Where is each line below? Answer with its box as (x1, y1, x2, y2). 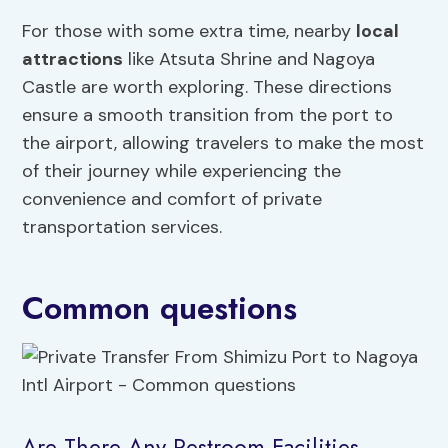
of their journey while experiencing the (22, 159, 342, 184)
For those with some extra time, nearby (22, 19, 357, 44)
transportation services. (22, 215, 223, 240)
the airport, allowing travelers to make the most (22, 131, 425, 156)
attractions (22, 47, 124, 72)
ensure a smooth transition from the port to (22, 103, 394, 128)
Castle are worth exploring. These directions (22, 75, 393, 100)
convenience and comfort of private (22, 187, 323, 212)
